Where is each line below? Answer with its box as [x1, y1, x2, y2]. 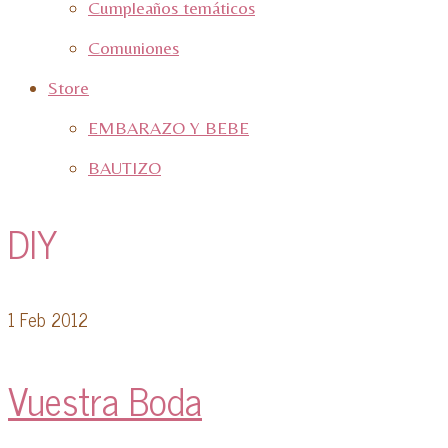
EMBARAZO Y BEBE [88, 117, 249, 138]
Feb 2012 [15, 303, 88, 334]
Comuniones [88, 37, 179, 58]
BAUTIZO [88, 157, 161, 178]
